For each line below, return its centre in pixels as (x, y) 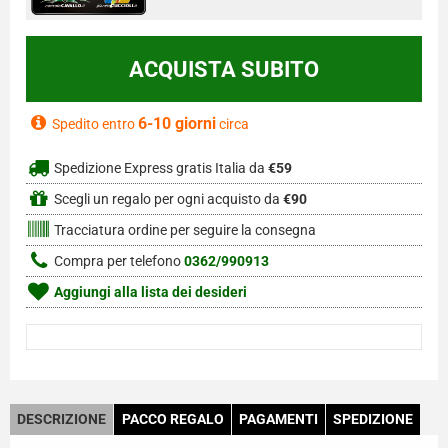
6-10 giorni (177, 124)
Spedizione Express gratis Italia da (159, 169)
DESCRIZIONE (62, 420)
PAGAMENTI (278, 420)
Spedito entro (95, 124)
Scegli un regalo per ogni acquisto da (167, 200)
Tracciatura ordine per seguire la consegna (183, 231)
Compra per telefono (117, 262)
